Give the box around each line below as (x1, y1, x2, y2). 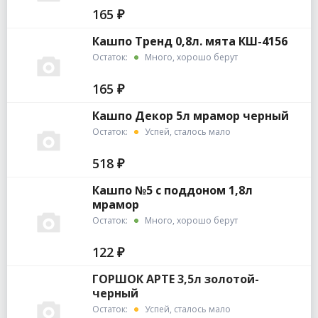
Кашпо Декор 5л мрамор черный (92, 108, 289, 124)
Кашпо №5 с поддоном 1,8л (92, 182, 253, 199)
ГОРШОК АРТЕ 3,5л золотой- (92, 271, 259, 287)
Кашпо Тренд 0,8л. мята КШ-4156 (92, 33, 287, 50)
